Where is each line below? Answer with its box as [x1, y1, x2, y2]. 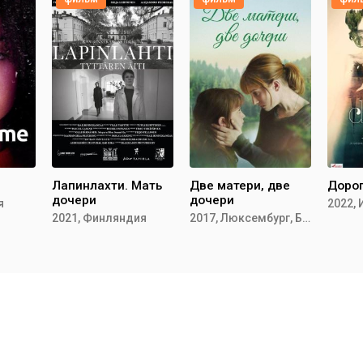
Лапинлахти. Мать [52, 178, 162, 193]
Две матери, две [190, 178, 290, 193]
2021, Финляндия [52, 211, 147, 224]
